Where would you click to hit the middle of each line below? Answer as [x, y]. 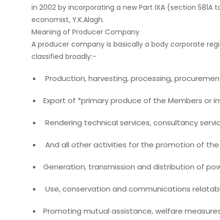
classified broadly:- [64, 56]
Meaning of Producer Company [85, 32]
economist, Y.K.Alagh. [68, 20]
